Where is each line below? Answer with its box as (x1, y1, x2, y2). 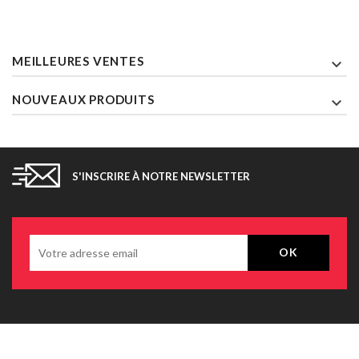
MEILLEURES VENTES (12, 53, 144, 68)
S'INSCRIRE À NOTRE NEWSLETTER (72, 169, 250, 183)
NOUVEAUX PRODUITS (12, 91, 155, 107)
